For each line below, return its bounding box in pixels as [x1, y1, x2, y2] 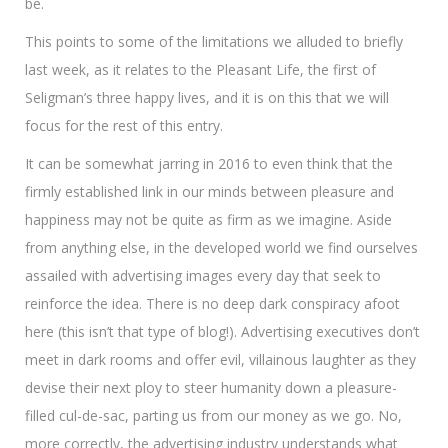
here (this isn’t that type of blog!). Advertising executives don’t [25, 322, 420, 341]
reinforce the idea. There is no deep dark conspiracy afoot [25, 294, 400, 313]
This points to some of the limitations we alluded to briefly [25, 32, 403, 51]
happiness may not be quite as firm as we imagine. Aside [25, 210, 392, 229]
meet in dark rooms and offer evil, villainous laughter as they [25, 350, 416, 369]
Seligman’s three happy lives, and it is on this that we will [25, 88, 389, 107]
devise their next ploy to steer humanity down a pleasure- [25, 378, 397, 397]
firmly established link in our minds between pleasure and [25, 182, 394, 201]
